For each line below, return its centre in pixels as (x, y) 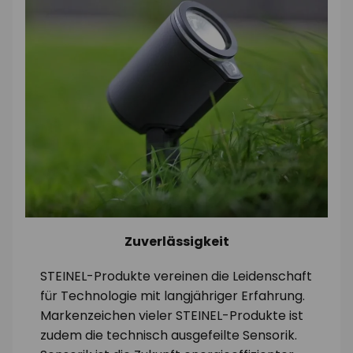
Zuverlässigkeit (176, 241)
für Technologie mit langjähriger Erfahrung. (173, 295)
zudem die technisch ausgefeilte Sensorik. (169, 335)
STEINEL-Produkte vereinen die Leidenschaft (176, 276)
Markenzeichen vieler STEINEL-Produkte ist (172, 315)
